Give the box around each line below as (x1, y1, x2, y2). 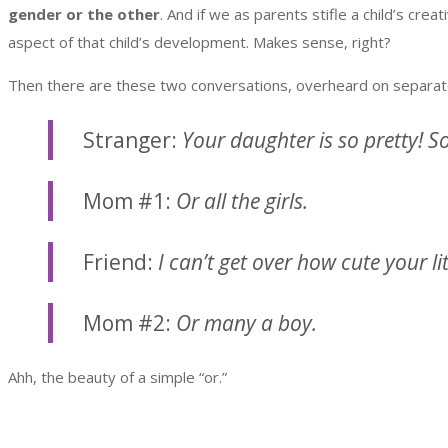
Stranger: (83, 125, 182, 154)
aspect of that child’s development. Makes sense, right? (8, 31, 391, 52)
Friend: (83, 247, 158, 276)
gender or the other (8, 3, 160, 24)
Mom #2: (83, 308, 176, 337)
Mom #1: (83, 186, 171, 215)
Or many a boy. (176, 308, 317, 337)
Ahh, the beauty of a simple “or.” (8, 366, 227, 387)
